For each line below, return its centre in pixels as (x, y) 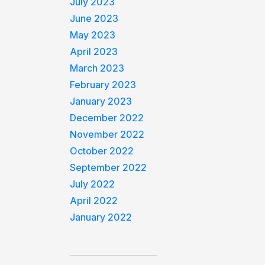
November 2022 (107, 134)
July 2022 (93, 184)
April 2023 (94, 51)
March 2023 (97, 68)
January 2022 (101, 217)
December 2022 (107, 118)
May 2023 (93, 35)
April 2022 (94, 201)
